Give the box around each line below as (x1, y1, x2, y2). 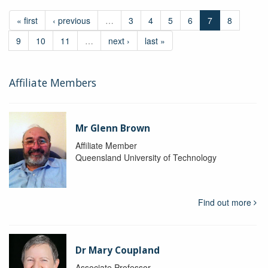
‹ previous (53, 14, 90, 26)
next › (108, 34, 130, 47)
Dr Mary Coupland (75, 244, 160, 257)
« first (17, 14, 38, 26)
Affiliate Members (9, 75, 96, 90)
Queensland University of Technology (75, 151, 217, 163)
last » (145, 34, 165, 47)
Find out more (197, 196, 254, 209)
